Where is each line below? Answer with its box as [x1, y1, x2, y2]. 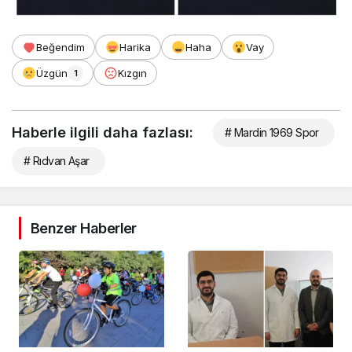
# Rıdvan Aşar [24, 153, 90, 167]
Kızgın [118, 66, 147, 79]
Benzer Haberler [31, 219, 137, 236]
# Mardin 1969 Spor [225, 125, 319, 139]
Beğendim [36, 40, 85, 53]
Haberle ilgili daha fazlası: [12, 123, 193, 141]
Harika [119, 40, 151, 53]
